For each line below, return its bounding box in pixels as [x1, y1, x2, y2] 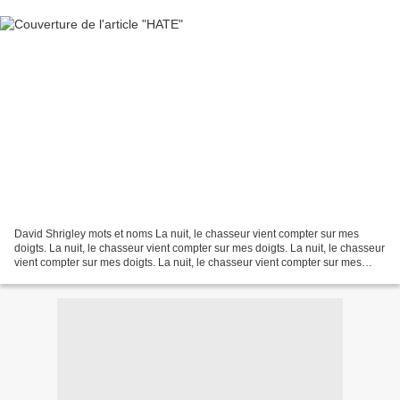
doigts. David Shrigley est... [14, 270, 146, 283]
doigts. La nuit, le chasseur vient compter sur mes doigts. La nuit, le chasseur [14, 241, 385, 254]
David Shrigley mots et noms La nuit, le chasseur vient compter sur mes [14, 227, 359, 240]
